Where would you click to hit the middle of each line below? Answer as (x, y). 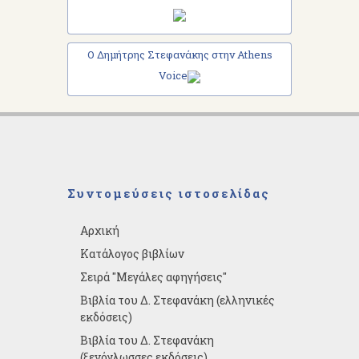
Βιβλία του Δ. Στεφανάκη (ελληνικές (177, 300)
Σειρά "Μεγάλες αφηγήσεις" (153, 276)
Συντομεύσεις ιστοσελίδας (169, 193)
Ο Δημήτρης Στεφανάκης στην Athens (179, 54)
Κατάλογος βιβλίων (132, 253)
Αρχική (100, 230)
